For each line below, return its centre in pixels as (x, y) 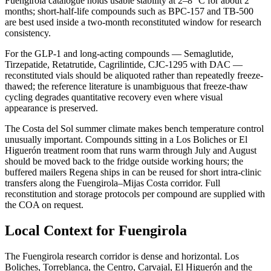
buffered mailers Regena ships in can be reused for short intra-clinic (133, 172)
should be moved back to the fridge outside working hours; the (124, 162)
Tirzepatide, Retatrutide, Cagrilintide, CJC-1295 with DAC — (124, 65)
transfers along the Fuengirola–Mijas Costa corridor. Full (113, 183)
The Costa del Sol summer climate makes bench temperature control (134, 129)
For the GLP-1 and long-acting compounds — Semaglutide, (119, 54)
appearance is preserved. (51, 108)
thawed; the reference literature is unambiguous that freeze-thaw (126, 87)
